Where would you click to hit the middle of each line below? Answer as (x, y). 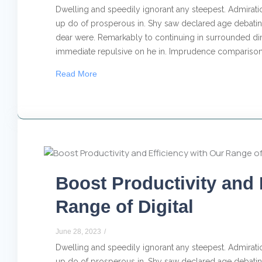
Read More (76, 73)
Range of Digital (125, 206)
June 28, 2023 (78, 232)
